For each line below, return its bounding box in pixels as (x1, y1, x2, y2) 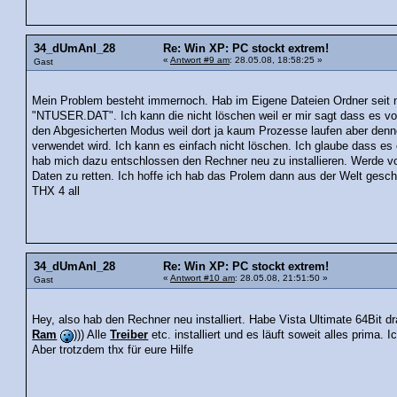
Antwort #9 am (170, 54, 230, 65)
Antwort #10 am (170, 273, 235, 284)
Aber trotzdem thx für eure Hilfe (32, 343, 194, 356)
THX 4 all (32, 185, 81, 198)
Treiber (110, 328, 149, 341)
